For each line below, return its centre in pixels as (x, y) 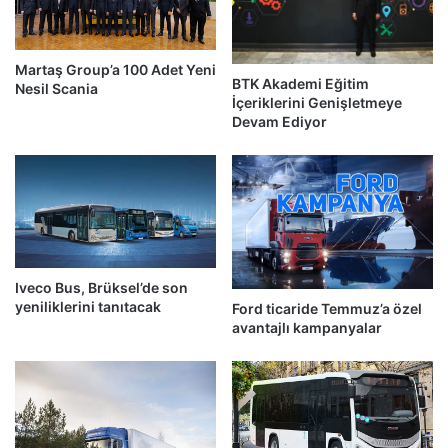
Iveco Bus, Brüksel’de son (101, 288)
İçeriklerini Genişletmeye (317, 102)
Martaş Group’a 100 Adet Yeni (115, 70)
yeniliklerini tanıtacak (88, 307)
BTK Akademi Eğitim (300, 83)
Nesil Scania (56, 89)
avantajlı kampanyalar (307, 327)
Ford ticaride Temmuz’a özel (327, 308)
